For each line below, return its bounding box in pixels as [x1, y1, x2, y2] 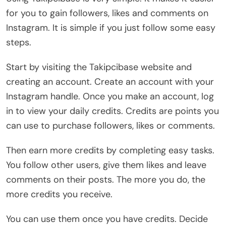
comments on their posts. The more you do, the [6, 173, 205, 186]
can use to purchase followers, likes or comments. [6, 119, 215, 132]
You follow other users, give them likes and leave [6, 158, 206, 171]
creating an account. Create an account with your [6, 75, 214, 88]
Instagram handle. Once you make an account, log [6, 90, 214, 102]
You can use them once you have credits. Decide [6, 212, 208, 225]
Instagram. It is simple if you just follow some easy [6, 21, 215, 34]
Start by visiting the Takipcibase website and [6, 61, 192, 73]
